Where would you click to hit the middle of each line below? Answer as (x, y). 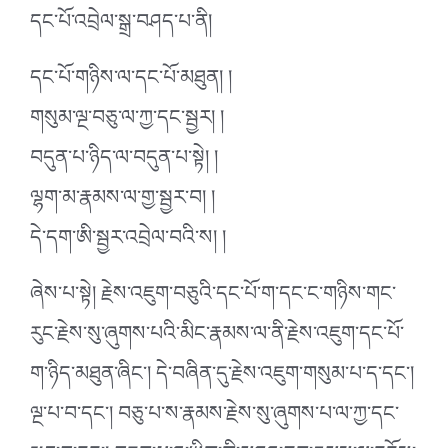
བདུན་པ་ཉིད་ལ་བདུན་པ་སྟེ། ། (124, 162)
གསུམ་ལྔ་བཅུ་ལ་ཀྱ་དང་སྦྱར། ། (127, 122)
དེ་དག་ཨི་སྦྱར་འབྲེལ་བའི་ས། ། (128, 242)
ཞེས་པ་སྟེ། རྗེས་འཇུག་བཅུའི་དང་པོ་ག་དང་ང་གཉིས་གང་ (213, 298)
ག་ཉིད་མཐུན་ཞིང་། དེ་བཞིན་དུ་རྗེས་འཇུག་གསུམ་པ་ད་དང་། (222, 378)
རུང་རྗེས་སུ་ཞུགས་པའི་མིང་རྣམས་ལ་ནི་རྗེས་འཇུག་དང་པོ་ (217, 338)
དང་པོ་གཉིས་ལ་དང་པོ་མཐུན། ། (131, 82)
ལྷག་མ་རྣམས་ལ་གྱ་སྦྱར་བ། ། (122, 202)
